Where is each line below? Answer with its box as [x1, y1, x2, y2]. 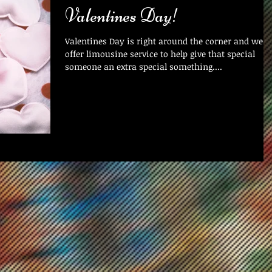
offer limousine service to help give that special [65, 48, 255, 59]
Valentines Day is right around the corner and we [65, 35, 263, 47]
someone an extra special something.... [65, 61, 222, 72]
